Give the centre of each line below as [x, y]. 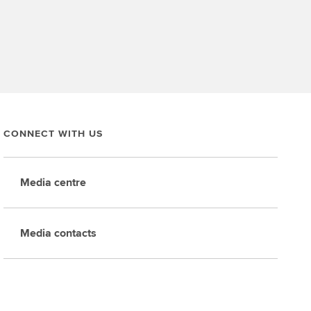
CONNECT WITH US [53, 133]
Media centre [53, 182]
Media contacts [59, 233]
